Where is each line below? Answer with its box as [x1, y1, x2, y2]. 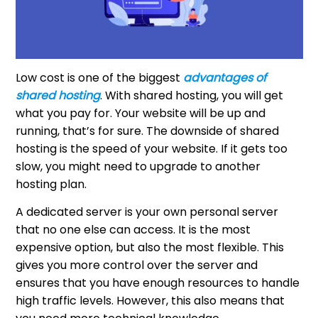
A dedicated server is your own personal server [16, 203, 279, 220]
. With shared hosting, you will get [100, 87, 284, 104]
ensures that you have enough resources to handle [16, 274, 300, 291]
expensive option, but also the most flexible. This [16, 238, 285, 256]
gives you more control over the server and [16, 256, 258, 273]
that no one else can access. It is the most [16, 221, 251, 238]
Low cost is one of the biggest [16, 69, 184, 86]
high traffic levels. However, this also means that [16, 292, 285, 309]
